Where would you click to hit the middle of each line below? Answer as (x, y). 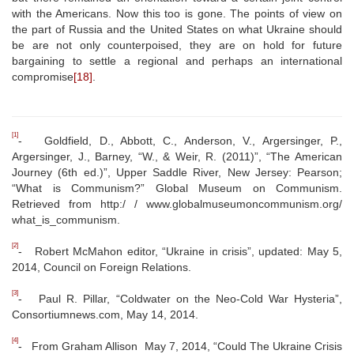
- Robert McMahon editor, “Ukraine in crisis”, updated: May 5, (180, 251)
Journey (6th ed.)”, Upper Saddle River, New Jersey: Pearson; (177, 172)
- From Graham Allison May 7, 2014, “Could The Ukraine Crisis (180, 346)
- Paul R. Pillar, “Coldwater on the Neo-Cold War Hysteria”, (180, 298)
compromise (43, 76)
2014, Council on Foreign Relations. (102, 267)
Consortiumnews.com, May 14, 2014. (105, 314)
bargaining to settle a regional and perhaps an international (177, 60)
